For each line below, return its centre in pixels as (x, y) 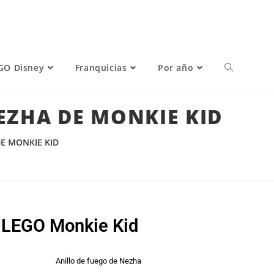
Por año (176, 68)
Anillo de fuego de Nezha (98, 261)
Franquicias (101, 68)
